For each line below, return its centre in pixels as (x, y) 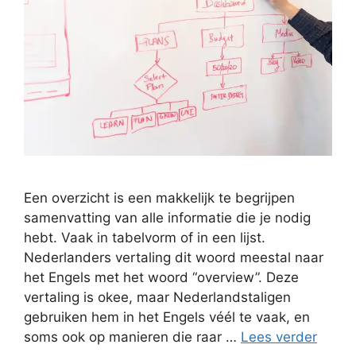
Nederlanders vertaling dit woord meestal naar (174, 258)
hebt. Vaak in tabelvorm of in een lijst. (145, 238)
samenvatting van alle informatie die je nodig (167, 218)
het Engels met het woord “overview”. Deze (161, 278)
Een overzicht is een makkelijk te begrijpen (159, 198)
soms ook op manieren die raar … (132, 337)
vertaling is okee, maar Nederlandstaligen (157, 298)
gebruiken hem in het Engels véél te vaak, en (167, 317)
